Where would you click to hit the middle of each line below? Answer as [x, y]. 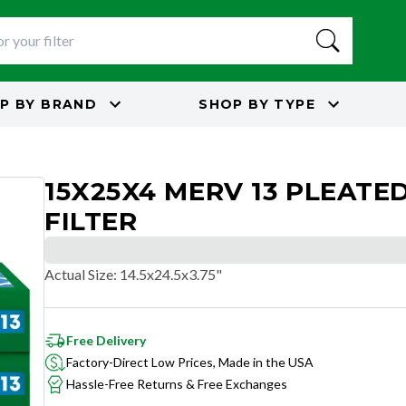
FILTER [91, 221]
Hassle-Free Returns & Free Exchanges [177, 384]
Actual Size [79, 274]
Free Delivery [106, 340]
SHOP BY [234, 104]
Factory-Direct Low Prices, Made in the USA [190, 362]
